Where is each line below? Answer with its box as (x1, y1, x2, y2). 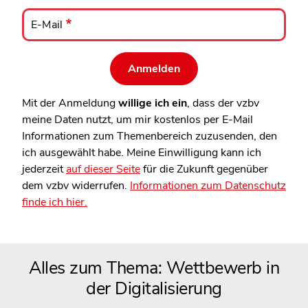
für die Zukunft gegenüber (140, 161, 268, 177)
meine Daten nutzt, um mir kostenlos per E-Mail (22, 111, 253, 127)
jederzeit (22, 161, 66, 177)
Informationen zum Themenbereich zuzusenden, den (22, 128, 277, 144)
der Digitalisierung (86, 276, 222, 301)
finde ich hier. (22, 194, 87, 210)
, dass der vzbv (187, 95, 259, 111)
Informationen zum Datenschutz (130, 177, 286, 193)
